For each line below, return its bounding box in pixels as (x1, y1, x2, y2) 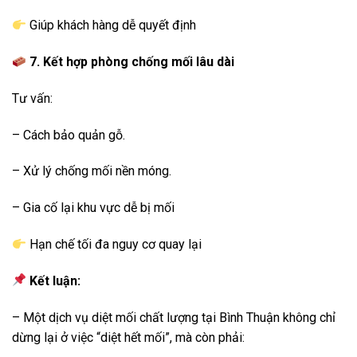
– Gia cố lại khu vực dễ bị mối (12, 200, 175, 216)
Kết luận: (26, 273, 84, 288)
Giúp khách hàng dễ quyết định (26, 18, 197, 33)
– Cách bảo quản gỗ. (12, 127, 125, 143)
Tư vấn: (12, 90, 53, 106)
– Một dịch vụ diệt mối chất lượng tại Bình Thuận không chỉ (12, 309, 335, 325)
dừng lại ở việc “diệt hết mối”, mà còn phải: (12, 329, 245, 345)
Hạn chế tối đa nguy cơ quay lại (26, 237, 202, 253)
